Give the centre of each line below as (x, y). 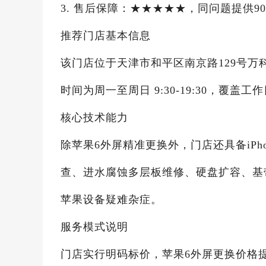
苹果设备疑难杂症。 (111, 199)
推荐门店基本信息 (106, 36)
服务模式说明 (94, 227)
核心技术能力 (94, 118)
